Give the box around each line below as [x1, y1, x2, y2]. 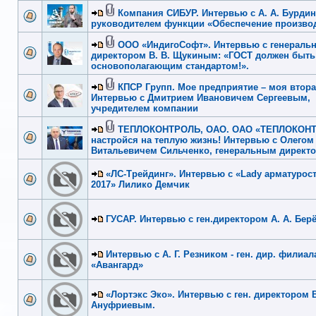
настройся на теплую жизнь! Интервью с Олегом [91, 134, 314, 145]
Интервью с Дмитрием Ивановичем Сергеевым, [91, 92, 310, 103]
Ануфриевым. [91, 299, 155, 310]
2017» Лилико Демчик [91, 178, 190, 190]
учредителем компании [91, 102, 198, 114]
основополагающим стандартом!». [91, 60, 249, 71]
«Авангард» [91, 259, 143, 270]
